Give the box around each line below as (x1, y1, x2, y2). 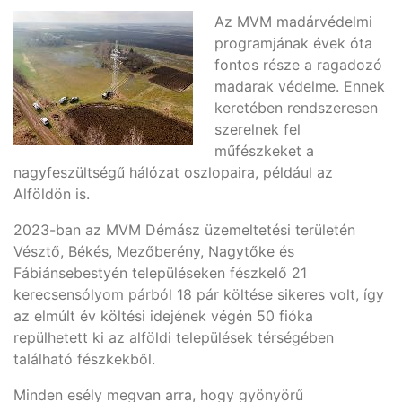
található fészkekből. (13, 350, 160, 368)
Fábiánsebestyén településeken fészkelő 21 (13, 264, 307, 282)
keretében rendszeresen (214, 99, 378, 117)
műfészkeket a (214, 142, 314, 160)
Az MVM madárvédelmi (214, 13, 372, 31)
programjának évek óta (214, 34, 372, 52)
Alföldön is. (13, 185, 90, 203)
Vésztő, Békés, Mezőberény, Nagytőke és (13, 242, 294, 260)
